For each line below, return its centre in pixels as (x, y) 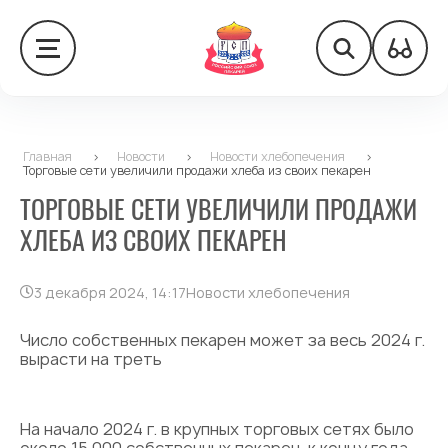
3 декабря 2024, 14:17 (110, 292)
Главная (47, 156)
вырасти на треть (91, 359)
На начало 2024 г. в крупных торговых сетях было (217, 429)
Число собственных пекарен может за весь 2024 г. (222, 340)
